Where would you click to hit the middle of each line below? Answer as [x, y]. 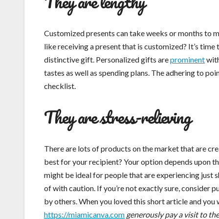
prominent [187, 60]
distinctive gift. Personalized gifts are [107, 60]
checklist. [60, 86]
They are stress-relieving [117, 117]
